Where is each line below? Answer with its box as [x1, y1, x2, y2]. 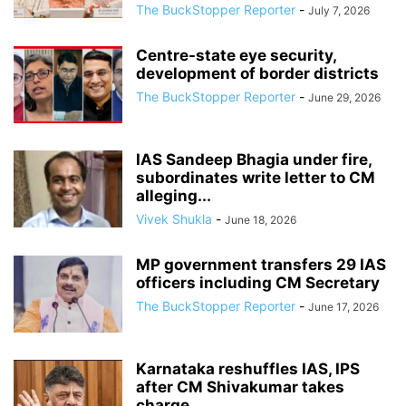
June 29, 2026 [308, 91, 381, 104]
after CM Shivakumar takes [136, 378, 344, 396]
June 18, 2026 [225, 213, 296, 227]
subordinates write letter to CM [136, 169, 375, 187]
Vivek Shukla [136, 211, 212, 227]
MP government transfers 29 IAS [136, 256, 386, 274]
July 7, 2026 [308, 4, 370, 17]
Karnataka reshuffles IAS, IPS [136, 360, 360, 378]
